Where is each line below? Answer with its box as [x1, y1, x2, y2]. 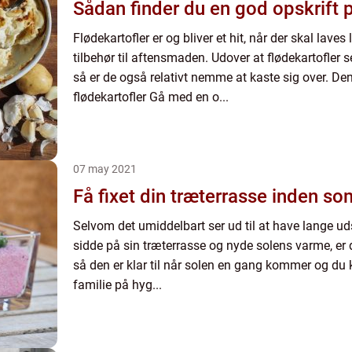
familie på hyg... [73, 277, 162, 292]
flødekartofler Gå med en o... [73, 90, 229, 104]
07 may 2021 [73, 163, 137, 175]
